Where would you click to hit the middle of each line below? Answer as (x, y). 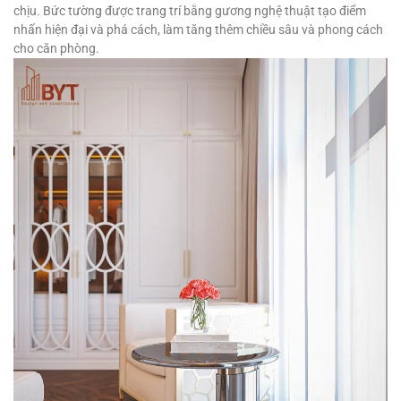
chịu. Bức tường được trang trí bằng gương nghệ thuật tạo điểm (190, 11)
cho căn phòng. (56, 49)
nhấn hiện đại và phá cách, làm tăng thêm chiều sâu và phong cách (198, 30)
